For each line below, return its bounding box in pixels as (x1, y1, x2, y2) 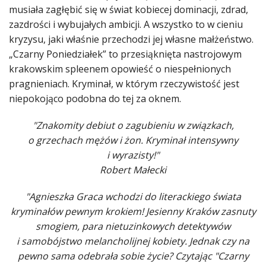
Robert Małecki (100, 163, 166, 177)
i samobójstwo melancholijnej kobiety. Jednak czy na (17, 235, 249, 248)
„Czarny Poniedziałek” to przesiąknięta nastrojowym (9, 47, 242, 61)
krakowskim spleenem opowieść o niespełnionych (9, 62, 231, 76)
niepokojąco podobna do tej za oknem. (9, 92, 181, 106)
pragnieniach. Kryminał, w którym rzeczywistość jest (9, 77, 239, 91)
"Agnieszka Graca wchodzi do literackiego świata (25, 190, 241, 204)
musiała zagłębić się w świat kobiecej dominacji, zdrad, (9, 3, 248, 17)
